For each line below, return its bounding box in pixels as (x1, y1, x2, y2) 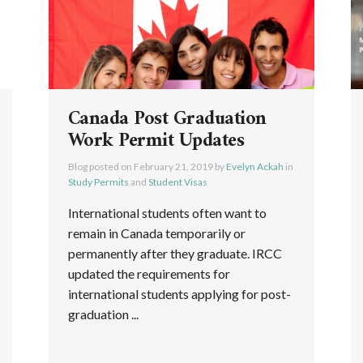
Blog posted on (67, 160, 134, 173)
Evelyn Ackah (225, 160, 284, 173)
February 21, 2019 (133, 160, 213, 173)
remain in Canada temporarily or (67, 224, 246, 241)
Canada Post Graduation (67, 101, 267, 136)
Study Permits (67, 175, 129, 188)
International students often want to (67, 204, 267, 220)
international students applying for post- (67, 285, 291, 301)
